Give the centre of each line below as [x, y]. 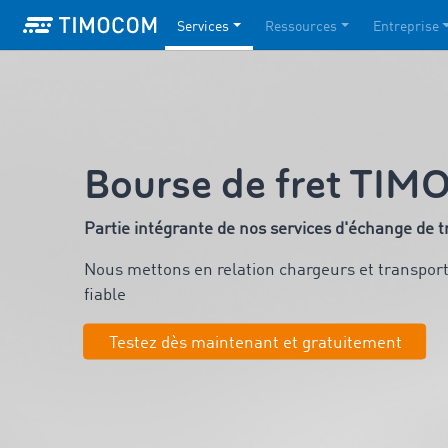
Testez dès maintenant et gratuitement [255, 343]
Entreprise [405, 26]
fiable [104, 295]
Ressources [300, 26]
